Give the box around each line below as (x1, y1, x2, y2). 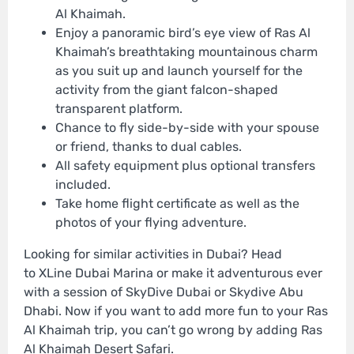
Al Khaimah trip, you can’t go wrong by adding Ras (24, 322, 322, 338)
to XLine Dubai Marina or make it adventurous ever (24, 265, 322, 281)
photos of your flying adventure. (55, 215, 247, 231)
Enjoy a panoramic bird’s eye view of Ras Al (55, 25, 311, 41)
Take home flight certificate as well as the (55, 196, 299, 212)
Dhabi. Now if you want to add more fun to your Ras (24, 303, 328, 319)
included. (55, 177, 111, 193)
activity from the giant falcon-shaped (55, 82, 278, 98)
